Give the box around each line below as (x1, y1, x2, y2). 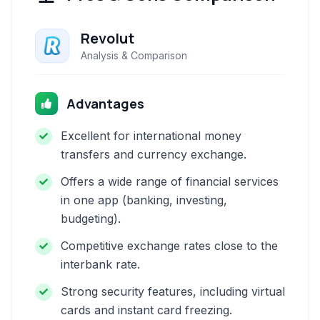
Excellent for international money (61, 129, 241, 143)
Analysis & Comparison (81, 49, 187, 61)
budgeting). (61, 211, 121, 226)
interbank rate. (61, 257, 140, 271)
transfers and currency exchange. (61, 147, 246, 161)
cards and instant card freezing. (61, 303, 232, 317)
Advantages (66, 95, 144, 112)
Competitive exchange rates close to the (61, 239, 278, 253)
